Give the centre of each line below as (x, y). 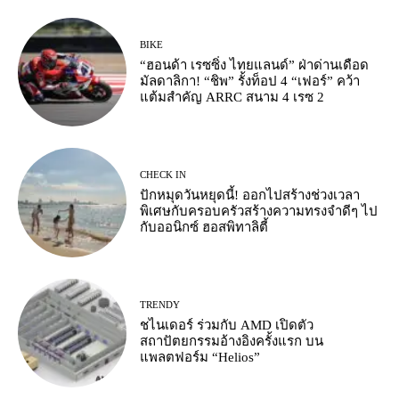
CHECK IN (163, 175)
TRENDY (160, 305)
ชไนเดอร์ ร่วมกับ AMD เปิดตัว (227, 326)
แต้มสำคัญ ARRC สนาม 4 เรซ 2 (232, 97)
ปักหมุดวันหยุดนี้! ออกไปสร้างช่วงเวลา (250, 195)
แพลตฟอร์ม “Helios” (200, 358)
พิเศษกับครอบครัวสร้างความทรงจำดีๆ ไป (259, 212)
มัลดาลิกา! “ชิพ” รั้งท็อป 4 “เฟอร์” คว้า (250, 81)
